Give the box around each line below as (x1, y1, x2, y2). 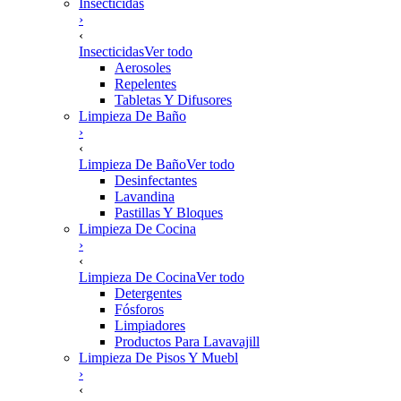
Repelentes (115, 76, 176, 91)
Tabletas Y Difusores (115, 92, 232, 107)
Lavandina (115, 189, 175, 204)
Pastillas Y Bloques (115, 205, 223, 220)
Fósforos (115, 302, 164, 317)
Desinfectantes (115, 173, 197, 188)
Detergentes (115, 286, 182, 301)
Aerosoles (115, 60, 171, 75)
